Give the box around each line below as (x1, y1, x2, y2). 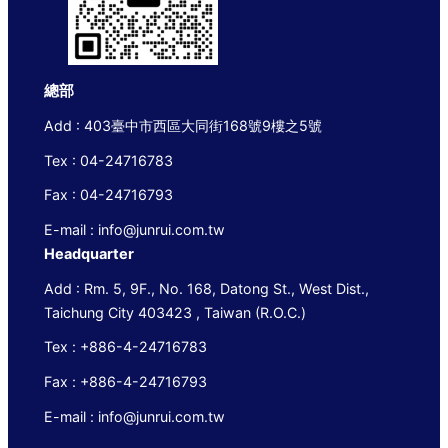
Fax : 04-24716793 (44, 186, 173, 204)
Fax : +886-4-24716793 (44, 373, 207, 391)
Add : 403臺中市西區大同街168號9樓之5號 (44, 116, 322, 134)
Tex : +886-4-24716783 (44, 338, 207, 356)
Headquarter (44, 244, 134, 263)
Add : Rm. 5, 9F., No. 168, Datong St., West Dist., (44, 279, 369, 297)
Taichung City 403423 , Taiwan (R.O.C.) (44, 303, 306, 321)
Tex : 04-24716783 (44, 151, 173, 169)
